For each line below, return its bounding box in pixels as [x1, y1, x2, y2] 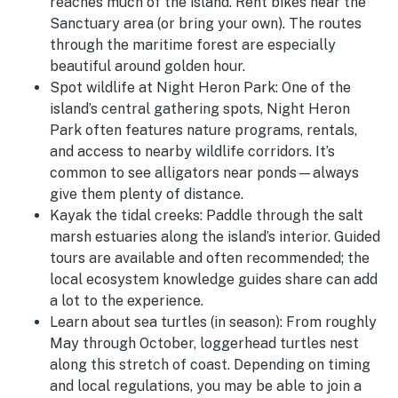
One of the [282, 79, 351, 97]
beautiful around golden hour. [50, 58, 245, 76]
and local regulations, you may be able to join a [50, 378, 362, 395]
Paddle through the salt [206, 207, 363, 225]
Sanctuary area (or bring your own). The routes [50, 15, 362, 33]
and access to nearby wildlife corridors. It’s [50, 143, 335, 161]
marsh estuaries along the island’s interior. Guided [50, 228, 380, 246]
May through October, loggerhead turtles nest [50, 335, 359, 353]
